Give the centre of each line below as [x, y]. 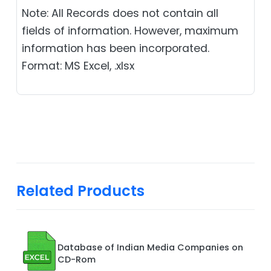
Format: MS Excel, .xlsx [78, 66]
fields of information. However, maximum [130, 31]
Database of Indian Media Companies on [150, 247]
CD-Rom [77, 259]
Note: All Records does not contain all [120, 13]
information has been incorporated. [116, 48]
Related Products [80, 191]
